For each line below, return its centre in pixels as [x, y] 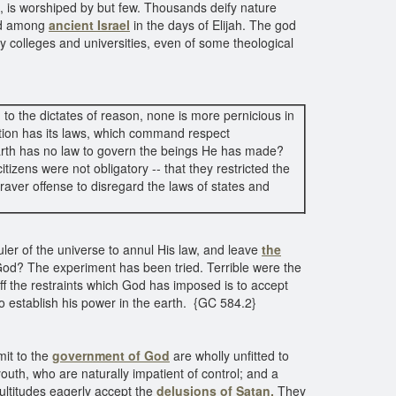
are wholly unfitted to [229, 355]
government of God [111, 355]
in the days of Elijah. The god [213, 25]
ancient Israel [89, 25]
